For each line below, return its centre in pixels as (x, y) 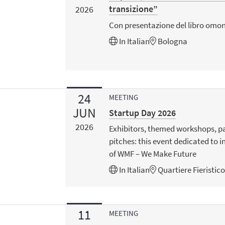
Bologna (172, 41)
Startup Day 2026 (143, 113)
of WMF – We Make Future (153, 154)
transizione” (134, 9)
